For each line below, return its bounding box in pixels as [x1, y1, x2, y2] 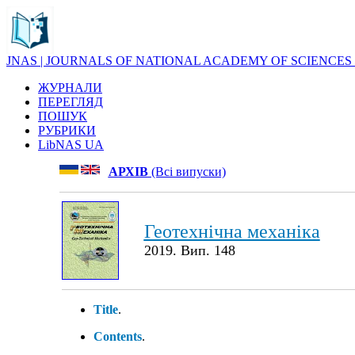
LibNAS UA [38, 138, 104, 151]
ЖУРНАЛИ [38, 81, 102, 94]
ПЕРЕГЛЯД [38, 95, 103, 109]
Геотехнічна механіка [143, 221, 320, 242]
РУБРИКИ [38, 124, 96, 137]
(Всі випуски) [147, 165, 226, 178]
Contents [93, 330, 142, 343]
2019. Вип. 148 [143, 242, 235, 258]
